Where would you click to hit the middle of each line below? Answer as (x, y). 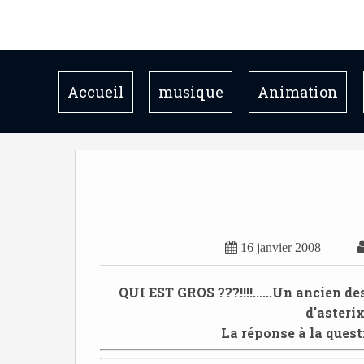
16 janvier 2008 (281, 247)
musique (191, 92)
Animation (298, 92)
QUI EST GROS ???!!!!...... (195, 292)
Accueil (96, 92)
